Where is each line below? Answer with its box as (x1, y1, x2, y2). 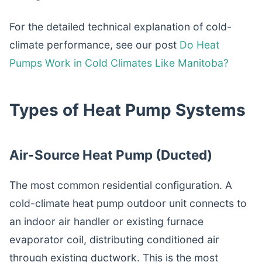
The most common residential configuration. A (9, 179, 232, 191)
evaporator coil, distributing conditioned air (9, 233, 219, 246)
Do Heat (180, 39, 219, 51)
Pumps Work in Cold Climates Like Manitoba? (9, 57, 229, 69)
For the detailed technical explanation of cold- (9, 20, 232, 33)
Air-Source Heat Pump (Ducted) (9, 147, 212, 163)
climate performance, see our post (9, 39, 180, 51)
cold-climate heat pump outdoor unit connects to (9, 197, 247, 209)
